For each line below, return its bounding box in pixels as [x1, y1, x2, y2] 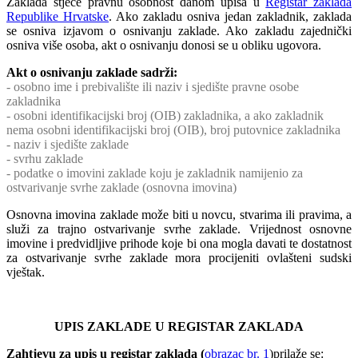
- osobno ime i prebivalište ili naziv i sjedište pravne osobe [6, 80, 299, 94]
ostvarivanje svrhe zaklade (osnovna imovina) [6, 181, 237, 195]
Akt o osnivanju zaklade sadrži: [6, 66, 177, 80]
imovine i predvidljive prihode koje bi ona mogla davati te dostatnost [6, 237, 352, 251]
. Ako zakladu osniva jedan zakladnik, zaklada [109, 10, 352, 24]
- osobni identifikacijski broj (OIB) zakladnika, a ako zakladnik [6, 109, 324, 123]
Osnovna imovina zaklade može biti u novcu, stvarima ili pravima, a [6, 208, 352, 222]
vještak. [6, 265, 45, 280]
